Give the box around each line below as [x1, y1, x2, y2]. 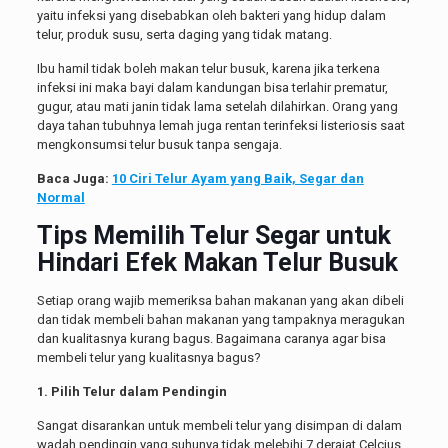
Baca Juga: [36, 171, 112, 187]
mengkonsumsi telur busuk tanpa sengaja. [36, 137, 282, 153]
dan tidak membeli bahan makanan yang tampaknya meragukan [36, 312, 405, 328]
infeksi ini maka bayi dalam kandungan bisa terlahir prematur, [36, 80, 388, 96]
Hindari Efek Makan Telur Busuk [36, 248, 398, 278]
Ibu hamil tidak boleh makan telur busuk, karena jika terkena [36, 61, 380, 77]
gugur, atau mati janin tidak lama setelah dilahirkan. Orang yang [36, 99, 398, 115]
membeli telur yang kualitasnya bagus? [36, 350, 261, 366]
